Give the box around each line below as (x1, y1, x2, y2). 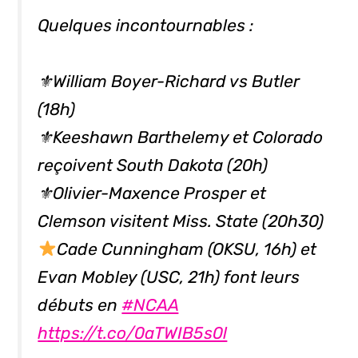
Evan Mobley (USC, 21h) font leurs (38, 266, 300, 287)
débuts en (38, 294, 122, 315)
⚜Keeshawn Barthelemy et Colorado (38, 126, 324, 147)
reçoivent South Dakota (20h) (38, 154, 268, 175)
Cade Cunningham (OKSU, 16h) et (57, 238, 317, 259)
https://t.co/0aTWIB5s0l (38, 322, 228, 343)
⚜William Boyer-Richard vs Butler (38, 70, 300, 91)
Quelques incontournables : (38, 14, 254, 35)
